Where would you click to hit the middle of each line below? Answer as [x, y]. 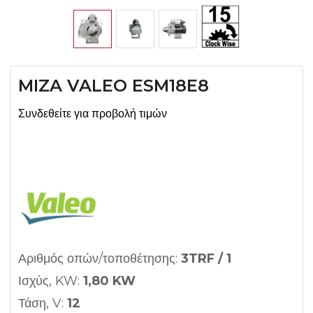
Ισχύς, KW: [51, 281]
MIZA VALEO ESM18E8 [114, 86]
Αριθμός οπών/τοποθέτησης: [100, 259]
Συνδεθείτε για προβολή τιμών [93, 114]
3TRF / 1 [206, 259]
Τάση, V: [43, 304]
